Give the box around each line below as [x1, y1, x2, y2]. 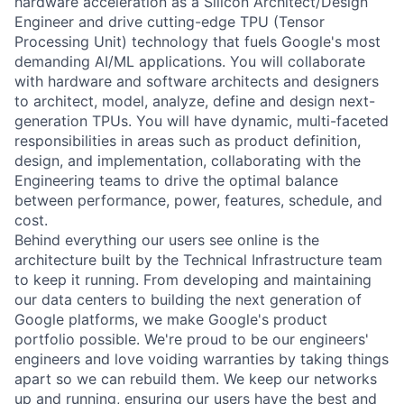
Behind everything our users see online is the [14, 230, 319, 249]
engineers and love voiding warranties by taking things [14, 349, 389, 368]
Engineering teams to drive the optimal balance [14, 170, 338, 189]
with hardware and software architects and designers [14, 71, 379, 90]
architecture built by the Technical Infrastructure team [14, 250, 382, 269]
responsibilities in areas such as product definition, [14, 131, 361, 150]
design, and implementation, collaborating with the [14, 151, 361, 170]
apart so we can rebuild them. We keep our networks [14, 369, 377, 388]
